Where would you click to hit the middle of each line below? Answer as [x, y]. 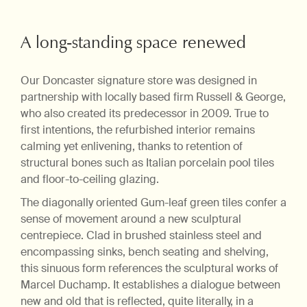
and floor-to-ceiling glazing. [90, 180]
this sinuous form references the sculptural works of [149, 269]
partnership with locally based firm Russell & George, [153, 97]
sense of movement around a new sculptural [131, 219]
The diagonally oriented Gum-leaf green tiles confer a [153, 203]
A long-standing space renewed [133, 42]
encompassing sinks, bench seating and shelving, [145, 252]
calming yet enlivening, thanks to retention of [132, 147]
